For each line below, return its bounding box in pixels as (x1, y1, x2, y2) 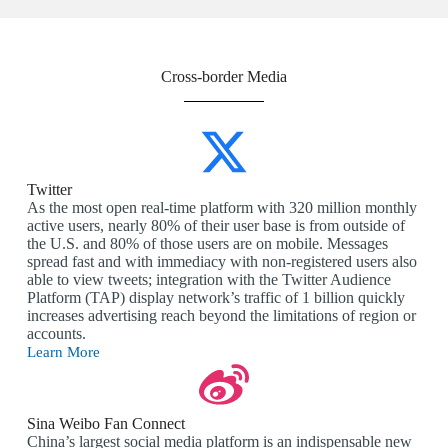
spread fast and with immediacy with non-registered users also (26, 253, 417, 271)
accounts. (26, 325, 86, 343)
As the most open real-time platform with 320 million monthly (26, 199, 417, 217)
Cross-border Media (160, 68, 287, 86)
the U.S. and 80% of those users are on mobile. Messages (26, 235, 388, 253)
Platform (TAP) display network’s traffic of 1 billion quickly (26, 289, 405, 307)
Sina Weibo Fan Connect (26, 415, 185, 433)
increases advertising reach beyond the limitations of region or (26, 307, 416, 325)
